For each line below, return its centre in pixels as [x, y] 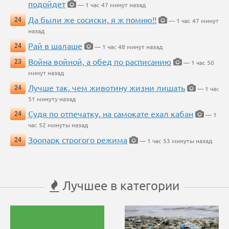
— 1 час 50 [198, 63]
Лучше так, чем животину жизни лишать [107, 88]
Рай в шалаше [55, 46]
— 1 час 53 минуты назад [175, 141]
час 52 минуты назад [58, 125]
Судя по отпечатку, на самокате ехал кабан [111, 114]
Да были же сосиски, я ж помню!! [92, 20]
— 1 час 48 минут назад [128, 47]
